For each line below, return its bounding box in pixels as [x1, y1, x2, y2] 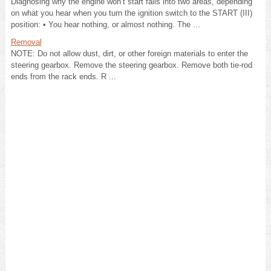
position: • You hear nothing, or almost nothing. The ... [10, 19, 200, 29]
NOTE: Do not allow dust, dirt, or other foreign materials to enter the [10, 48, 248, 58]
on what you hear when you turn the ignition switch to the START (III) [10, 8, 252, 18]
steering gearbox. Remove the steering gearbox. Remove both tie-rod [10, 60, 252, 70]
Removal [10, 37, 42, 47]
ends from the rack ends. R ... [10, 71, 116, 81]
